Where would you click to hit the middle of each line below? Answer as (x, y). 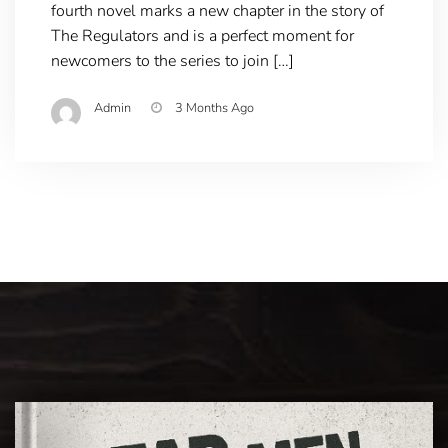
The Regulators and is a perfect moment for (202, 35)
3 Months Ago (214, 107)
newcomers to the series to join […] (172, 60)
